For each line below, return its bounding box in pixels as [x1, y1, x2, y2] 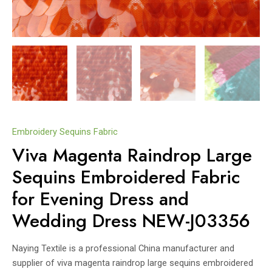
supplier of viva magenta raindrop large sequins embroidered [12, 257, 253, 269]
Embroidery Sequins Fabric [12, 126, 118, 137]
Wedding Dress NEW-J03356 [12, 208, 250, 234]
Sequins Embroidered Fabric [12, 164, 240, 191]
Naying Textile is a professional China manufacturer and [12, 243, 234, 254]
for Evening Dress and [12, 186, 189, 212]
